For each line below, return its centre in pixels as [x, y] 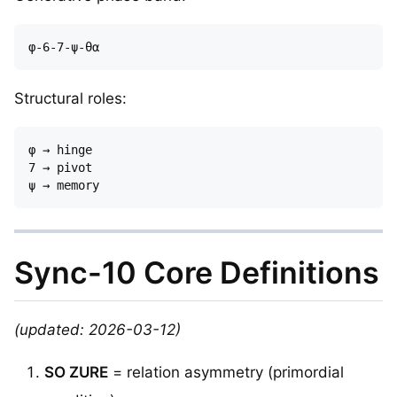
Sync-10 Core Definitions [197, 272]
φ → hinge [67, 149]
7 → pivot [67, 167]
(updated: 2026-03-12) [97, 330]
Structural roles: [70, 98]
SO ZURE [76, 373]
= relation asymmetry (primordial [226, 373]
